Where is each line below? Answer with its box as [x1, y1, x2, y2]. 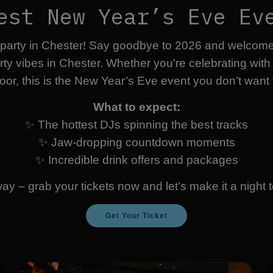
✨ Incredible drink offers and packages [35, 154, 238, 167]
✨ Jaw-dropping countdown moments [38, 136, 235, 149]
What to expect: [93, 101, 180, 114]
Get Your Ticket [105, 211, 168, 220]
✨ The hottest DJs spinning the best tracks [25, 118, 248, 132]
